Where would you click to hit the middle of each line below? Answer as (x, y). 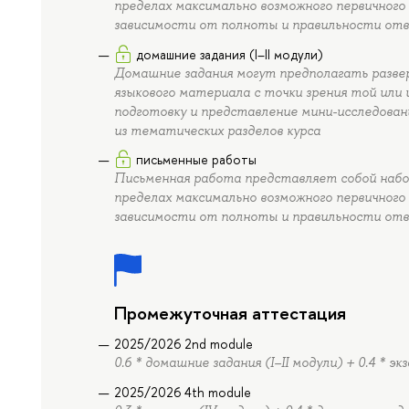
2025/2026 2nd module (184, 344)
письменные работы (197, 160)
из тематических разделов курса (218, 130)
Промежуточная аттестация (231, 313)
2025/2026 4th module (183, 392)
